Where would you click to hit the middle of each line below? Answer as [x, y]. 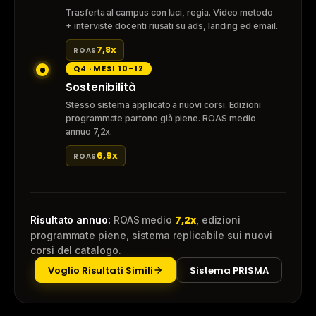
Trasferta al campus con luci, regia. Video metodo [169, 13]
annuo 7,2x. [89, 132]
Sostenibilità [101, 87]
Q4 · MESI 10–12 [109, 69]
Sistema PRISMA [229, 270]
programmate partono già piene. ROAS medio [161, 119]
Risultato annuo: [71, 220]
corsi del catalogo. [76, 250]
